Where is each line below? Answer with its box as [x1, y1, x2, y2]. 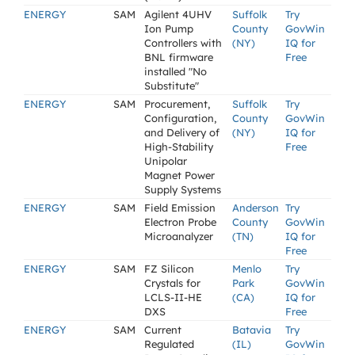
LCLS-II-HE [144, 291, 202, 303]
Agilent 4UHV [144, 8, 212, 21]
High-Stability [144, 140, 213, 153]
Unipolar [144, 155, 187, 167]
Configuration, [144, 112, 216, 124]
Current [144, 323, 181, 336]
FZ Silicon [144, 262, 194, 275]
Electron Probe [144, 216, 216, 228]
